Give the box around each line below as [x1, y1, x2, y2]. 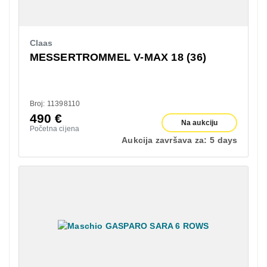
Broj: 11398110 [29, 99, 80, 108]
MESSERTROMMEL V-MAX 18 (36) [29, 51, 206, 63]
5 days [210, 135, 238, 145]
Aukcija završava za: [122, 135, 207, 145]
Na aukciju [181, 118, 218, 127]
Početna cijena [29, 124, 80, 133]
